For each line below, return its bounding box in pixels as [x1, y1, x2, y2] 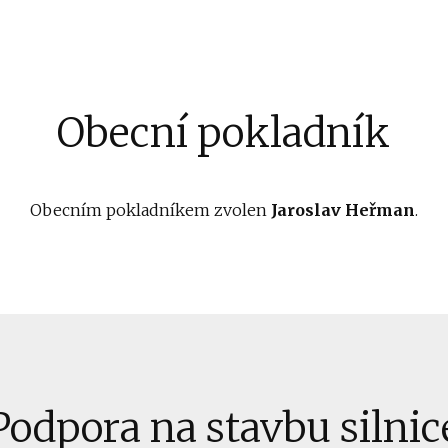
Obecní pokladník [56, 107, 390, 158]
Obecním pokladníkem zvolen [30, 199, 271, 220]
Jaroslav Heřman [271, 199, 415, 220]
